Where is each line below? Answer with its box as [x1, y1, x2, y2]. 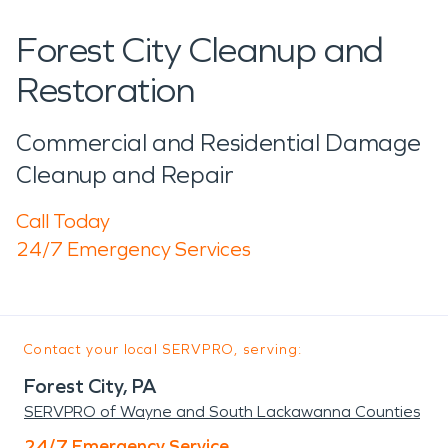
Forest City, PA [24, 373, 157, 398]
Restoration [16, 68, 195, 112]
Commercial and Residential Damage [16, 128, 422, 157]
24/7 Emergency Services [16, 236, 251, 261]
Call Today [16, 208, 110, 233]
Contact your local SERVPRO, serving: [24, 340, 303, 358]
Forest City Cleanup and [16, 28, 384, 72]
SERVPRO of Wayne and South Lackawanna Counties [24, 401, 420, 421]
